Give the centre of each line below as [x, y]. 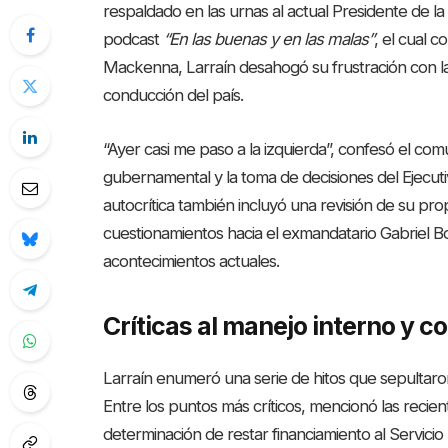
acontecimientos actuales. [191, 260]
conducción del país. [173, 95]
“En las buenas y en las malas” [269, 39]
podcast [133, 39]
